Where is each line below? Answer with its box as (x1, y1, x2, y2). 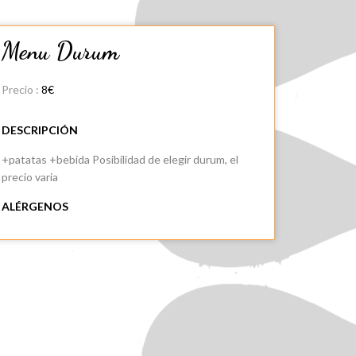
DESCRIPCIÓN (2, 123, 78, 137)
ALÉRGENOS (2, 199, 68, 213)
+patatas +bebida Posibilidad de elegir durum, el (2, 153, 238, 166)
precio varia (2, 170, 58, 184)
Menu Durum (2, 37, 119, 65)
